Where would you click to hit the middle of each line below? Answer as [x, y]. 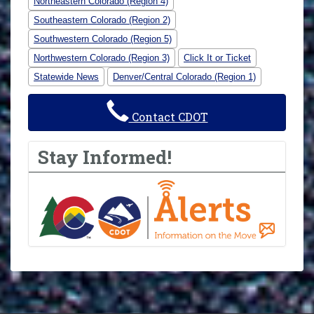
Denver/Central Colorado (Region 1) [184, 77]
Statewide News [66, 77]
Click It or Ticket [217, 58]
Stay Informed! [105, 156]
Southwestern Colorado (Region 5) [103, 39]
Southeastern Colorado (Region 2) [102, 20]
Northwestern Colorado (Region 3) [102, 58]
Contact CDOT [168, 117]
